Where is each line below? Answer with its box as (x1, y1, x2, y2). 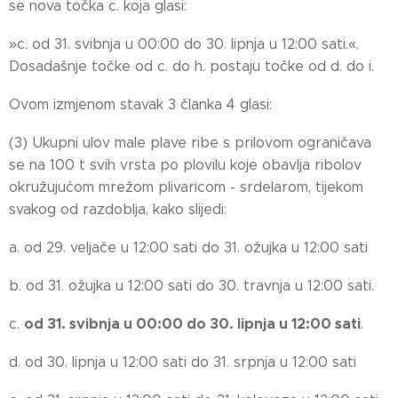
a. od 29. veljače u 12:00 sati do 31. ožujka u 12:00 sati (9, 239, 368, 256)
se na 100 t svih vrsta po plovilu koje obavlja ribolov (9, 156, 362, 173)
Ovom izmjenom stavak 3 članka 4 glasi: (9, 96, 272, 113)
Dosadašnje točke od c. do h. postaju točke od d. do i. (9, 58, 374, 75)
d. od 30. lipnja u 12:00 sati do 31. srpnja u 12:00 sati (9, 354, 356, 370)
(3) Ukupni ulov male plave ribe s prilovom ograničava (9, 134, 371, 151)
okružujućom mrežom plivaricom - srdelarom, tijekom (9, 179, 363, 195)
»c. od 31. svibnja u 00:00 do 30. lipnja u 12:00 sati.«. (9, 36, 359, 52)
